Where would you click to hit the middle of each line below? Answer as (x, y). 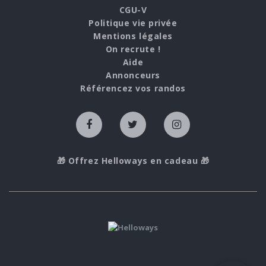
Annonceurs (133, 75)
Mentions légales (133, 36)
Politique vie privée (133, 23)
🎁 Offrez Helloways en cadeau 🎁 (133, 161)
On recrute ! (133, 49)
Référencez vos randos (133, 88)
